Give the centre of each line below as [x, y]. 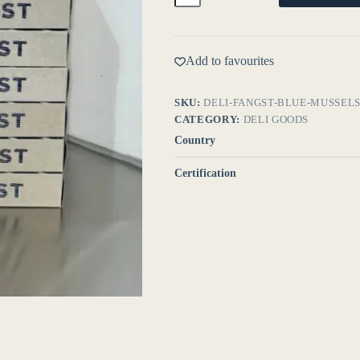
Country [195, 141]
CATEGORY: [209, 120]
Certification [206, 174]
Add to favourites [230, 61]
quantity [194, 10]
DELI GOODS [276, 120]
